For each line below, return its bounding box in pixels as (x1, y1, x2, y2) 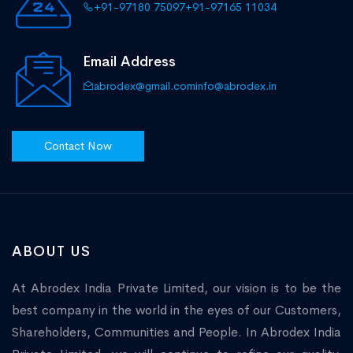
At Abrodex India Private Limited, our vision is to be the (12, 280, 341, 297)
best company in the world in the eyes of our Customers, (12, 302, 341, 319)
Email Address (83, 53, 176, 71)
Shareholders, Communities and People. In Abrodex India (12, 324, 341, 341)
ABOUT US (12, 243, 91, 261)
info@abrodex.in (195, 79, 277, 94)
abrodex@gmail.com (94, 79, 195, 94)
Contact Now (44, 139, 112, 154)
